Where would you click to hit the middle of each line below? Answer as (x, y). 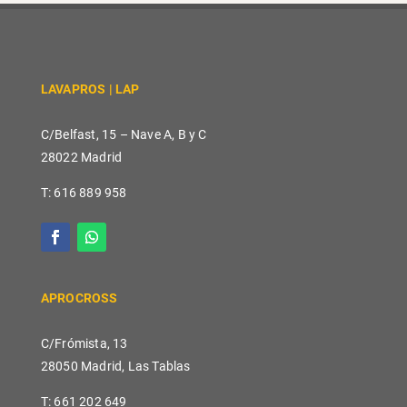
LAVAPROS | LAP (91, 89)
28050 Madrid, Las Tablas (115, 366)
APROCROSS (79, 298)
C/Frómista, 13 (84, 343)
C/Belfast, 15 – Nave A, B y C (124, 134)
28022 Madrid (81, 157)
